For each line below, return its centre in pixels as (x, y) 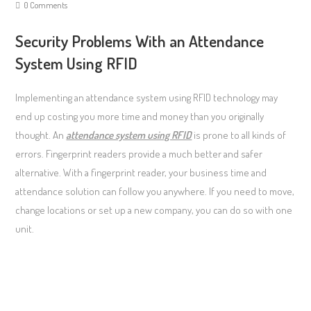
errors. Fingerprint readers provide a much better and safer (139, 154)
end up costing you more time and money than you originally (140, 116)
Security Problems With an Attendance (140, 41)
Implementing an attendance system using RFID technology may (147, 98)
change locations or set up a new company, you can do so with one (154, 210)
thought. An (41, 135)
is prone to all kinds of (239, 135)
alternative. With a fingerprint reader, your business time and (141, 173)
